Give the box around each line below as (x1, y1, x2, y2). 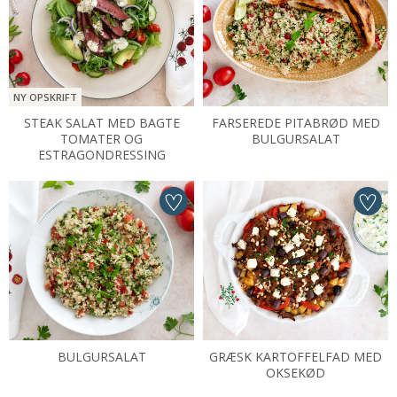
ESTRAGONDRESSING (37, 146, 166, 163)
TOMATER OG (60, 130, 143, 147)
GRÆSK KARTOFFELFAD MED (209, 348, 382, 365)
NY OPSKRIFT (13, 90, 77, 104)
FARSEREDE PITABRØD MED (211, 114, 380, 131)
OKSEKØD (266, 364, 325, 381)
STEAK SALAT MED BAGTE (23, 114, 180, 131)
